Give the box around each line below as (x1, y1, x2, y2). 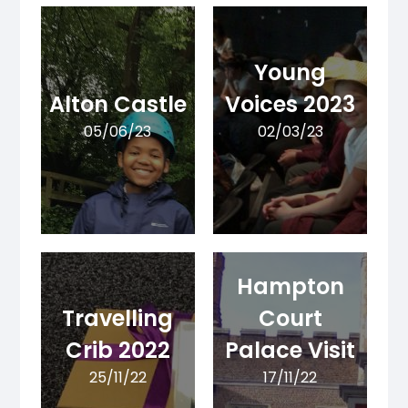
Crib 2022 (65, 335, 170, 366)
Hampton (236, 271, 344, 302)
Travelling (62, 303, 174, 334)
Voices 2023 (225, 89, 356, 120)
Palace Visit (225, 335, 356, 366)
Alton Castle (48, 89, 187, 120)
